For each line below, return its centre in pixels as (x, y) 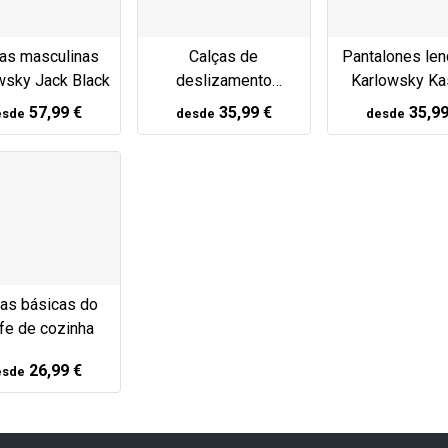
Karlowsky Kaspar (223, 105)
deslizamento (223, 81)
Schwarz (223, 129)
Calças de (224, 57)
